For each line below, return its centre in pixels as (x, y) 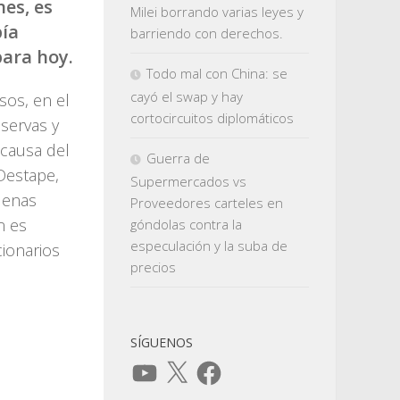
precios (153, 267)
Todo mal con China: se (217, 73)
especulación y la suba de (209, 246)
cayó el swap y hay (187, 96)
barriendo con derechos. (207, 33)
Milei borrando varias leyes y (217, 12)
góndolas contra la (186, 224)
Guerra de (178, 158)
